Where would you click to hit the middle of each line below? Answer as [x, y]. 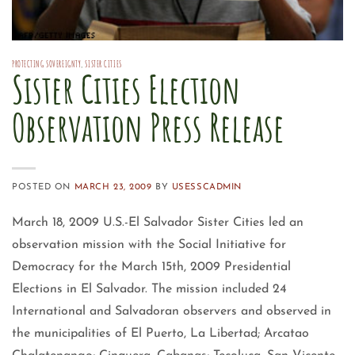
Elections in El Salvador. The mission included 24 [149, 289]
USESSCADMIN [206, 187]
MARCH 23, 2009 [113, 187]
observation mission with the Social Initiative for [149, 244]
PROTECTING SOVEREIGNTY [47, 64]
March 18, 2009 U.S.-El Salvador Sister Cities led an [158, 222]
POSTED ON [43, 187]
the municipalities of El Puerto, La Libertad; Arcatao [160, 333]
